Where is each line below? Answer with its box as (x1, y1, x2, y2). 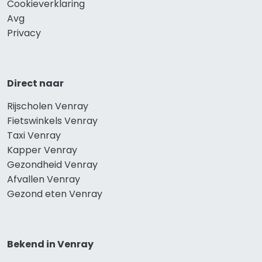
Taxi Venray (7, 128, 61, 142)
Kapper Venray (7, 143, 77, 157)
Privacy (7, 26, 41, 40)
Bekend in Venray (7, 237, 94, 251)
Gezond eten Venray (7, 187, 102, 201)
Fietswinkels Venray (7, 113, 98, 127)
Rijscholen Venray (7, 99, 88, 113)
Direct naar (7, 76, 64, 90)
